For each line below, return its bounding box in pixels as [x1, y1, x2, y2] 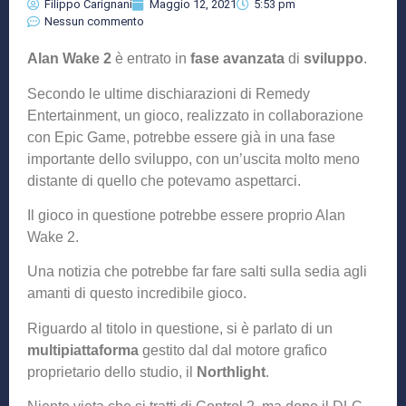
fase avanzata [190, 51, 285, 67]
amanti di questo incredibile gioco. [27, 285, 246, 302]
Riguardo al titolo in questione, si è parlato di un [27, 320, 333, 336]
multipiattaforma [27, 342, 139, 358]
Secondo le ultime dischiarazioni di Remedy [27, 85, 310, 101]
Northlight [197, 363, 266, 380]
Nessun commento [44, 14, 144, 29]
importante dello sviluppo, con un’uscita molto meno [27, 150, 360, 167]
